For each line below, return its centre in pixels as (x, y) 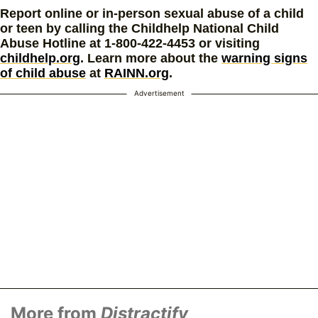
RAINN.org (137, 73)
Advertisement (159, 93)
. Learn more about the (151, 58)
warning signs (264, 58)
